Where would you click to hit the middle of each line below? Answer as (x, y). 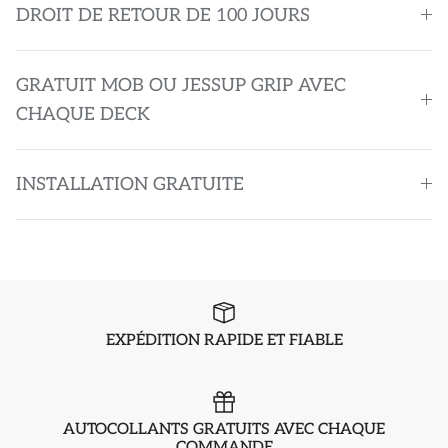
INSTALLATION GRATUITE (130, 184)
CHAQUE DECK (83, 114)
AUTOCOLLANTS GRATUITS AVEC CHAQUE (224, 430)
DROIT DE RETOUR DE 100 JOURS (163, 15)
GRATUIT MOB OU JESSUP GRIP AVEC (181, 85)
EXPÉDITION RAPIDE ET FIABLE (224, 340)
